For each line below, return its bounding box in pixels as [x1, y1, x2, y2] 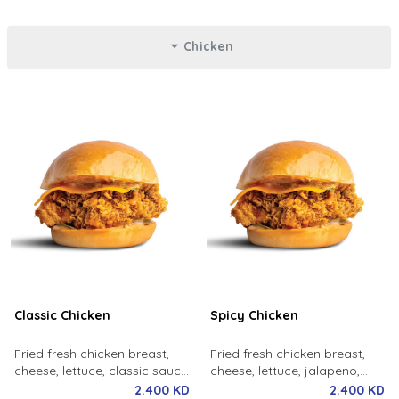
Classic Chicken [13, 307, 110, 323]
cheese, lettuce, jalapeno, [209, 362, 360, 379]
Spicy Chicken [209, 307, 298, 323]
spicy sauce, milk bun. [209, 379, 338, 395]
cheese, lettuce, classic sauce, [13, 362, 191, 379]
